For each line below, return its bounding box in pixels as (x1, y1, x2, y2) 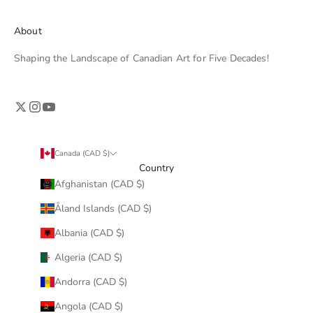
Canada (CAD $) (54, 147, 110, 159)
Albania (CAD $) (54, 226, 124, 240)
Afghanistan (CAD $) (54, 177, 145, 191)
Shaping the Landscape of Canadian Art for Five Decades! (14, 51, 269, 65)
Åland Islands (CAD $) (54, 201, 152, 215)
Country (138, 161, 175, 175)
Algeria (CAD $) (54, 250, 122, 264)
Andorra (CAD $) (54, 275, 127, 289)
